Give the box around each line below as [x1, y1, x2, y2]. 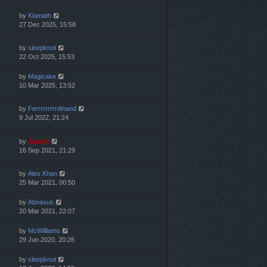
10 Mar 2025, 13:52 [19, 82, 75, 89]
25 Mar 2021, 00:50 [19, 178, 75, 186]
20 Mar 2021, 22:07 [19, 207, 75, 215]
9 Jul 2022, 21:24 [19, 114, 69, 122]
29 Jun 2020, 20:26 [19, 235, 74, 243]
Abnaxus [28, 198, 54, 206]
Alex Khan [28, 169, 57, 177]
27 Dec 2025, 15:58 [19, 21, 76, 29]
